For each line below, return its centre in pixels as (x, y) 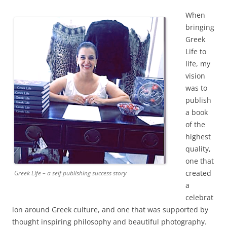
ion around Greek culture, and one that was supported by (110, 210)
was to (196, 88)
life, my (198, 64)
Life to (196, 51)
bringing (200, 27)
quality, (198, 149)
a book (197, 112)
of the (195, 124)
